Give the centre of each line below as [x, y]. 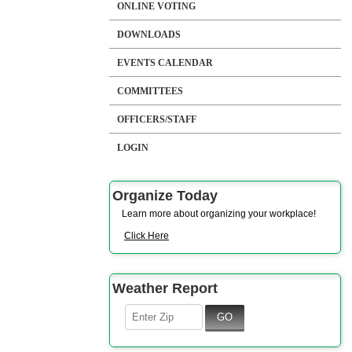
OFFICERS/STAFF [157, 120]
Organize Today [165, 196]
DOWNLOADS [149, 35]
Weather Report [165, 289]
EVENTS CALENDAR [165, 63]
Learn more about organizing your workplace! [219, 214]
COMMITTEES [150, 92]
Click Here [147, 236]
